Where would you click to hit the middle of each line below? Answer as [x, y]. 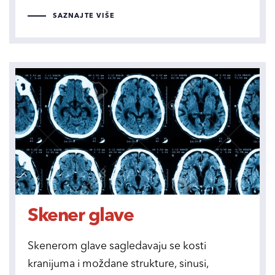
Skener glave [80, 216]
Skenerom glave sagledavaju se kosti [117, 247]
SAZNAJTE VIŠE [84, 16]
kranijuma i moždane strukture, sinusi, [118, 265]
